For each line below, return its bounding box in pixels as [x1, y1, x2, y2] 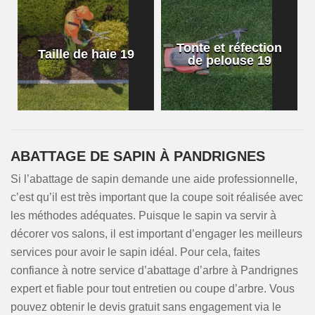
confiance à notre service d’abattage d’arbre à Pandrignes [11, 264, 298, 276]
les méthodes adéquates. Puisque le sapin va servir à [11, 210, 276, 221]
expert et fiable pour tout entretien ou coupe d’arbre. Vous [11, 283, 295, 295]
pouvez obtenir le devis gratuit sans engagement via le [11, 301, 281, 313]
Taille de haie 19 [37, 47, 134, 61]
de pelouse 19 [187, 53, 271, 67]
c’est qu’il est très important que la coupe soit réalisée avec [11, 191, 303, 203]
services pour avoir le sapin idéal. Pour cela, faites [11, 246, 260, 258]
